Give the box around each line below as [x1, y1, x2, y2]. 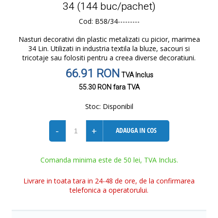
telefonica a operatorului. [70, 185, 148, 195]
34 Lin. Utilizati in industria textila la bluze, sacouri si [28, 44, 190, 53]
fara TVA [111, 82, 140, 92]
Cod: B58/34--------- [78, 17, 140, 26]
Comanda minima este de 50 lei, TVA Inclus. [40, 155, 178, 164]
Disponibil [100, 102, 133, 111]
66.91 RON [65, 65, 120, 82]
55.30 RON [78, 82, 111, 92]
